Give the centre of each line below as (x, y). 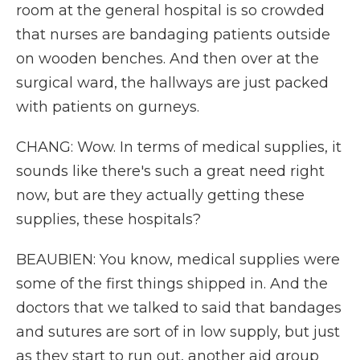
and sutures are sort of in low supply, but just (178, 332)
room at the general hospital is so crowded (170, 10)
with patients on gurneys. (108, 107)
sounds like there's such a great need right (170, 171)
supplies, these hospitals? (108, 219)
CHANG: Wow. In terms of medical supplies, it (179, 147)
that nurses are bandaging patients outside (173, 35)
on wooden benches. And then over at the (168, 59)
